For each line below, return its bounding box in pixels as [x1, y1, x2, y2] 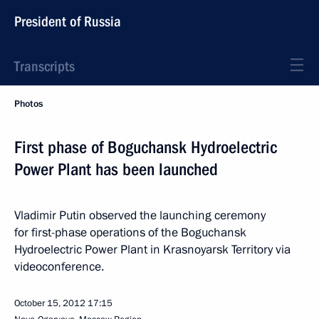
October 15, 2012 [14, 297, 85, 310]
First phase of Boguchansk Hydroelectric [14, 137, 277, 157]
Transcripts [14, 58, 75, 75]
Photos [14, 98, 43, 110]
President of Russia [14, 13, 121, 30]
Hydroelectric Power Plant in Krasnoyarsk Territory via [14, 241, 291, 258]
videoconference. [14, 258, 104, 275]
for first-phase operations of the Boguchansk [14, 224, 246, 241]
